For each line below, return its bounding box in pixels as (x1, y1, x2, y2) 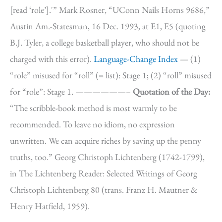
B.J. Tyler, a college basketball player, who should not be (10, 37, 199, 48)
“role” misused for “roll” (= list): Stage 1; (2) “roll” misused (10, 69, 212, 81)
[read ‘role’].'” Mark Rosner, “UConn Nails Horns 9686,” (10, 4, 210, 15)
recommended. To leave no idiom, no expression (10, 118, 175, 130)
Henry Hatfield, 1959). (10, 200, 90, 212)
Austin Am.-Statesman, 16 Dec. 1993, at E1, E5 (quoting (10, 20, 206, 32)
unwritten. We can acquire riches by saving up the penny (10, 135, 201, 146)
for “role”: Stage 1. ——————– (10, 86, 133, 97)
